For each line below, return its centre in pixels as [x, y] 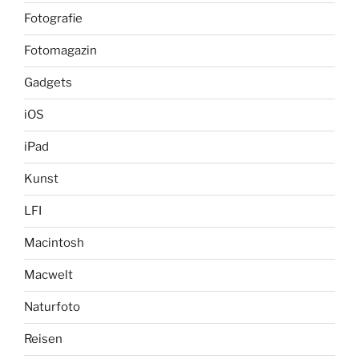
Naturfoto [52, 307]
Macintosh [54, 243]
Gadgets [48, 83]
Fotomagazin [61, 51]
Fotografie [53, 19]
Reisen [43, 339]
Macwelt [48, 275]
